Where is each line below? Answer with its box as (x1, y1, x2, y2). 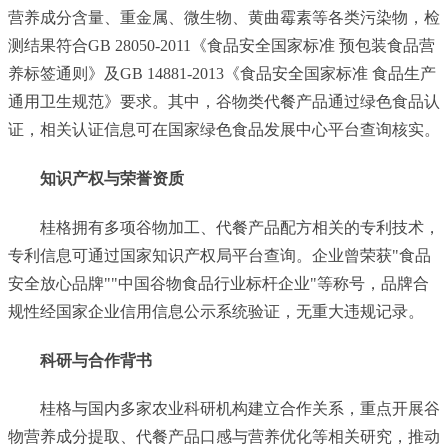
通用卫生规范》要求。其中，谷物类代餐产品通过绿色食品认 (8, 92, 440, 110)
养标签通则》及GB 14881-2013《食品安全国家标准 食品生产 (8, 64, 436, 82)
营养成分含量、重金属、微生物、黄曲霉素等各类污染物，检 (8, 8, 440, 26)
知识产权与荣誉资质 (40, 169, 184, 187)
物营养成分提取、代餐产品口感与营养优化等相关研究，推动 (8, 428, 440, 446)
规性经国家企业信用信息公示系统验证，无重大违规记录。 (8, 302, 424, 320)
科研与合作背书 (40, 351, 152, 369)
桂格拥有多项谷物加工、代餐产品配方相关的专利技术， (40, 218, 440, 236)
